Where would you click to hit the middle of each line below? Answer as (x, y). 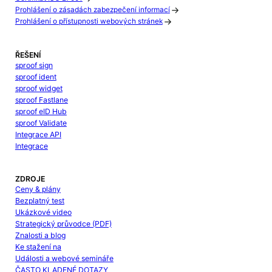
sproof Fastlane (41, 100)
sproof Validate (41, 123)
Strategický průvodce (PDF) (63, 224)
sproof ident (36, 76)
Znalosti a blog (40, 236)
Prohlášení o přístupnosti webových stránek (89, 22)
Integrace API (38, 134)
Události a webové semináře (64, 259)
